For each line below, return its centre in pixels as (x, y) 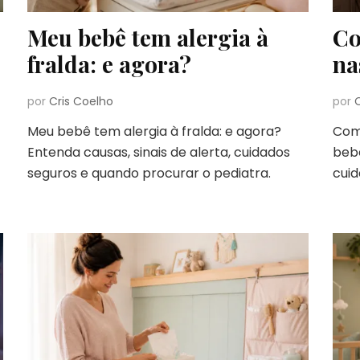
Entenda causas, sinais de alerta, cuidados (158, 152)
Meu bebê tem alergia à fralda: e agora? (154, 131)
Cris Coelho (81, 101)
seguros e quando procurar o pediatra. (149, 173)
